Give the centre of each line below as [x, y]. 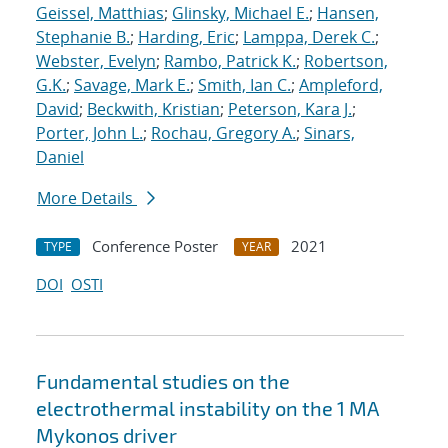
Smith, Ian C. [244, 85]
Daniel [60, 157]
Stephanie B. [83, 37]
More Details [87, 198]
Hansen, [348, 13]
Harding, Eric [186, 37]
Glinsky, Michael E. [240, 13]
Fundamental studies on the [163, 381]
